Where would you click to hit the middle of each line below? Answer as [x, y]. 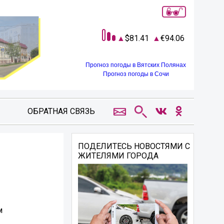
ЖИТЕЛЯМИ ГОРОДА [118, 156]
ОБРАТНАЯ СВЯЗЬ [61, 111]
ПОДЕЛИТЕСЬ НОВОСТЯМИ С [134, 146]
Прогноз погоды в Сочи [136, 74]
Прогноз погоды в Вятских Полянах [136, 65]
